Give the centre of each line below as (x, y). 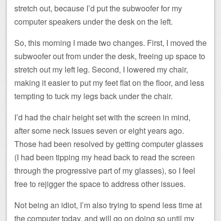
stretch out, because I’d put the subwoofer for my (98, 8)
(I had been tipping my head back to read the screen (105, 157)
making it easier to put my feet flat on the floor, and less (109, 83)
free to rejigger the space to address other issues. (100, 184)
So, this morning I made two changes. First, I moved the (110, 43)
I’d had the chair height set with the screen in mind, (102, 117)
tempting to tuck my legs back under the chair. (93, 96)
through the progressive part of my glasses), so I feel (105, 171)
